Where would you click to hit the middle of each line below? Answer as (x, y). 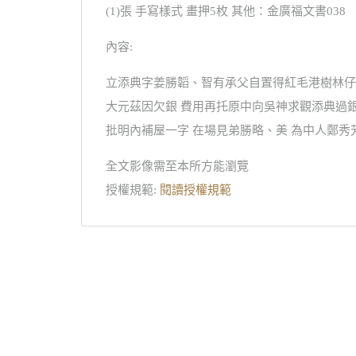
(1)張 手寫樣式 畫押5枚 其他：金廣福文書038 (226, 11)
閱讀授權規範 (195, 190)
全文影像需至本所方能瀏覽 (177, 166)
